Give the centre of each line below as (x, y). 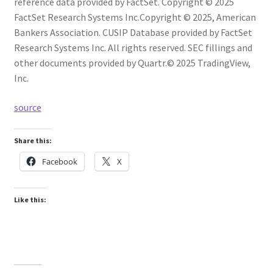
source (27, 107)
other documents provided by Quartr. (90, 62)
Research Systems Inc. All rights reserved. (101, 47)
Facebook (59, 162)
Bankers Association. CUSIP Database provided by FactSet (133, 32)
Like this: (30, 200)
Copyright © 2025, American (197, 17)
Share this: (33, 141)
